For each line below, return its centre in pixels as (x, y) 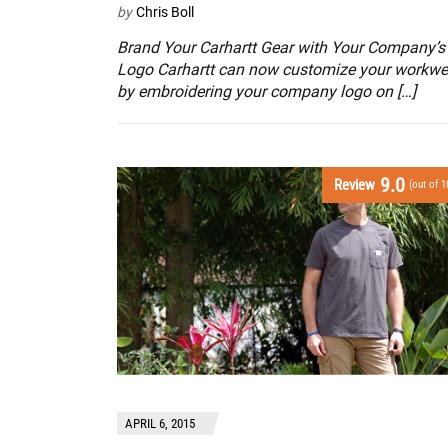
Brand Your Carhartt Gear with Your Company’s (281, 48)
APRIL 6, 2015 (160, 423)
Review (355, 184)
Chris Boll (165, 12)
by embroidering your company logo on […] (266, 92)
